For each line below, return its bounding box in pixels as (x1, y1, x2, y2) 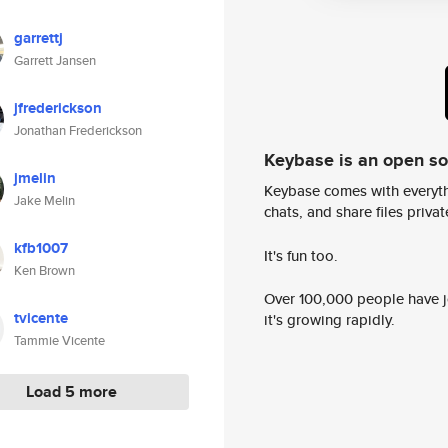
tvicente (14, 307, 68, 329)
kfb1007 (14, 237, 68, 259)
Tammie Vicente (14, 331, 105, 350)
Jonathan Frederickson (14, 121, 142, 140)
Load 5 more (26, 380, 117, 403)
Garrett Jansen (14, 51, 96, 70)
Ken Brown (14, 261, 75, 280)
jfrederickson (14, 97, 102, 119)
